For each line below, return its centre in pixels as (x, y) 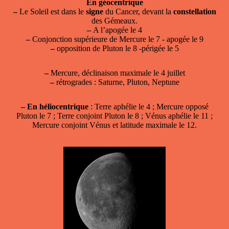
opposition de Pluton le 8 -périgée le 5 (117, 48)
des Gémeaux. (114, 20)
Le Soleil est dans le (51, 11)
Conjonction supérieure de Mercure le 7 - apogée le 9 (117, 39)
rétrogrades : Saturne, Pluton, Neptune (117, 82)
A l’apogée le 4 (117, 30)
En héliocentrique (58, 106)
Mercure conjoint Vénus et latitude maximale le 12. (114, 125)
